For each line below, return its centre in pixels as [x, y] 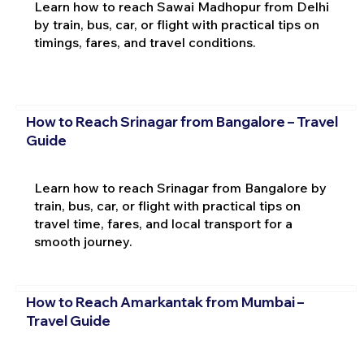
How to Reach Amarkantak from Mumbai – [165, 302]
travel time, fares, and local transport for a [163, 223]
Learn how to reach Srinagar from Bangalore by [180, 187]
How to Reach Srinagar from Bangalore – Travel [182, 121]
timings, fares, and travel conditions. [145, 43]
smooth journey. [83, 241]
